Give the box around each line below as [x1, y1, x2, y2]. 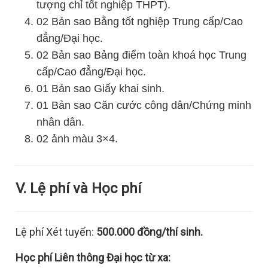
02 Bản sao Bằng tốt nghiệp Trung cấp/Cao [36, 16, 243, 28]
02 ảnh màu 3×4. [36, 133, 118, 145]
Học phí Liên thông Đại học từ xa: [16, 251, 173, 264]
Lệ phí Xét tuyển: [16, 226, 97, 238]
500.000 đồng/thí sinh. [96, 226, 203, 238]
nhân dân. [36, 116, 85, 128]
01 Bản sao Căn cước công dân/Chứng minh [36, 99, 252, 111]
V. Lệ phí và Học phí [16, 180, 142, 197]
